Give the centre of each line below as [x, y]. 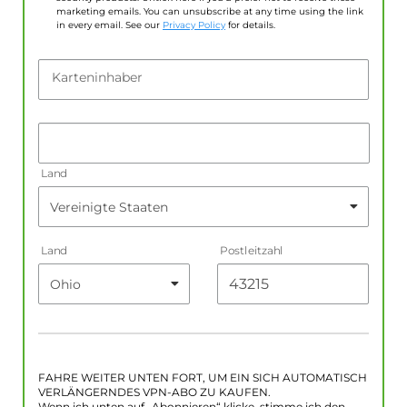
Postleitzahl [252, 251]
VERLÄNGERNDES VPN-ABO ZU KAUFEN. [154, 393]
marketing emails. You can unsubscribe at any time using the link [210, 12]
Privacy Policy [194, 25]
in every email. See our [109, 25]
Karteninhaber [97, 78]
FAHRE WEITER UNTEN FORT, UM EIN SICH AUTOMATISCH [203, 378]
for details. [250, 25]
